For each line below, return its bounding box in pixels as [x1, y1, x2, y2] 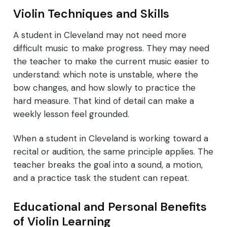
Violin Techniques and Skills [13, 6, 169, 22]
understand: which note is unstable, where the [13, 69, 198, 81]
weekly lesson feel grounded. [13, 108, 129, 120]
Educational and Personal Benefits [13, 199, 207, 215]
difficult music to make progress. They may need [13, 43, 209, 54]
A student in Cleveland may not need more [13, 29, 186, 41]
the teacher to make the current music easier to [13, 56, 209, 67]
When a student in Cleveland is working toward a [13, 133, 208, 144]
